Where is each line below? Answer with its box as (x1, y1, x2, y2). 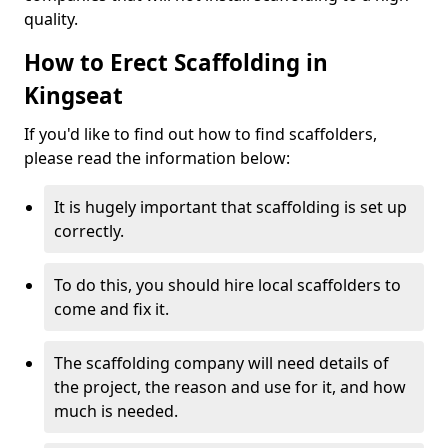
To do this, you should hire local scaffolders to (54, 274, 401, 296)
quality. (24, 8, 78, 30)
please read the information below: (24, 147, 290, 169)
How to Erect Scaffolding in (24, 47, 328, 78)
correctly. (54, 220, 124, 242)
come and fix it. (54, 298, 169, 320)
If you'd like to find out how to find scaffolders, (24, 123, 377, 145)
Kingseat (24, 80, 123, 111)
